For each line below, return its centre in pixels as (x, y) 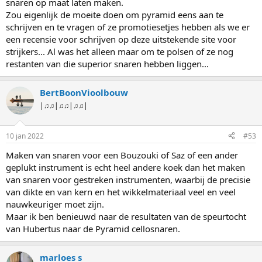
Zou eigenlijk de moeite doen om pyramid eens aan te (115, 15)
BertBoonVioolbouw (84, 93)
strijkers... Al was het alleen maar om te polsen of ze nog (120, 52)
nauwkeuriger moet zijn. (55, 204)
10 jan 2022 (25, 136)
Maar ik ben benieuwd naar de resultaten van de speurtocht (126, 216)
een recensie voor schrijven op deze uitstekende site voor (121, 39)
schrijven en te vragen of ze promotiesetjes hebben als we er (128, 27)
